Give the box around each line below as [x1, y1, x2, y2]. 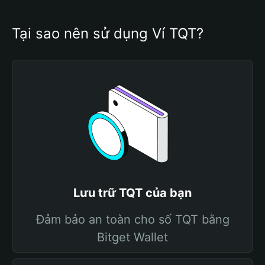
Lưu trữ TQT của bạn [73, 186, 192, 200]
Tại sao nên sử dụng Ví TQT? [12, 25, 203, 42]
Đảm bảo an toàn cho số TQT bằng [35, 212, 230, 227]
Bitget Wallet [97, 230, 168, 244]
